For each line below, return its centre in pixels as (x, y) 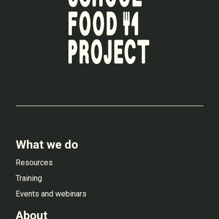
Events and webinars (51, 194)
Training (29, 178)
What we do (47, 144)
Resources (34, 162)
